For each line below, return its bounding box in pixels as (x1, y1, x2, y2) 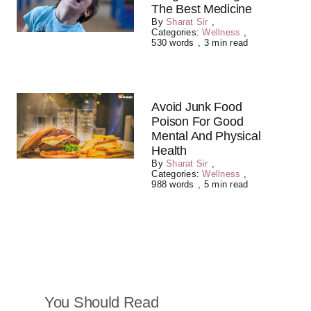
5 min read (203, 179, 249, 190)
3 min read (203, 37, 249, 48)
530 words (151, 37, 194, 48)
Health (151, 144, 187, 158)
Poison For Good (151, 115, 244, 128)
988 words (151, 179, 194, 190)
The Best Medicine (151, 2, 252, 16)
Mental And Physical (151, 129, 261, 143)
